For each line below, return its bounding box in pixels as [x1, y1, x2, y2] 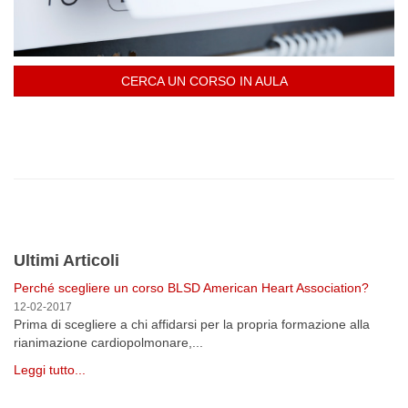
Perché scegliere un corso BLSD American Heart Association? [14, 280, 369, 295]
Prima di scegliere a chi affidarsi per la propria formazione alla [14, 317, 370, 331]
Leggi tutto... [14, 362, 86, 377]
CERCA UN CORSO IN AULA [120, 74, 288, 88]
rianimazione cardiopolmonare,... [14, 335, 203, 350]
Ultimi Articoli [14, 251, 119, 270]
